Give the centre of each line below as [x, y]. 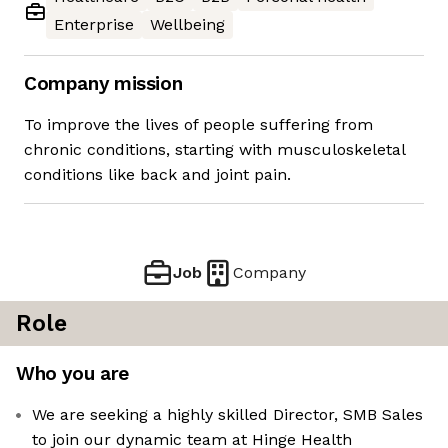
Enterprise [94, 25]
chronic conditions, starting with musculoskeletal [214, 150]
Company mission [103, 84]
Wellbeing [187, 25]
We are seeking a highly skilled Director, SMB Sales [227, 415]
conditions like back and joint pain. [157, 175]
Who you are [72, 374]
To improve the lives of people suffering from [198, 125]
